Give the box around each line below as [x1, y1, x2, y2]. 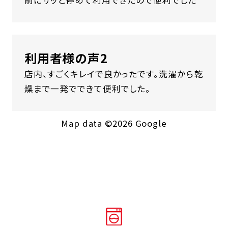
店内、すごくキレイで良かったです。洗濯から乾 [24, 68, 203, 80]
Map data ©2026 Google [61, 117, 167, 129]
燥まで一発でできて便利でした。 [24, 82, 151, 95]
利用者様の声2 [24, 49, 108, 67]
